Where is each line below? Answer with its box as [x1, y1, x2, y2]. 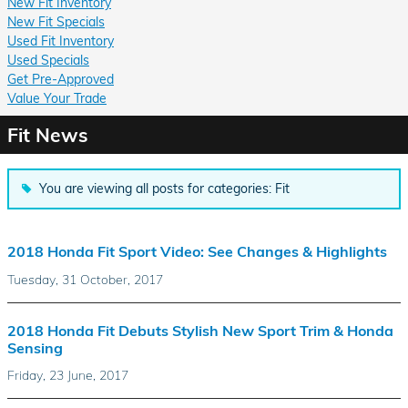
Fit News [7, 122, 88, 147]
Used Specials [7, 51, 89, 68]
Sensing [7, 338, 63, 357]
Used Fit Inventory [7, 32, 114, 49]
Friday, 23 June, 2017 [7, 367, 128, 384]
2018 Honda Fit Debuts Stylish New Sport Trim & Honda [7, 321, 393, 340]
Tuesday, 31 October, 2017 [7, 270, 163, 288]
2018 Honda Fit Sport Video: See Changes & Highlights [7, 242, 387, 261]
